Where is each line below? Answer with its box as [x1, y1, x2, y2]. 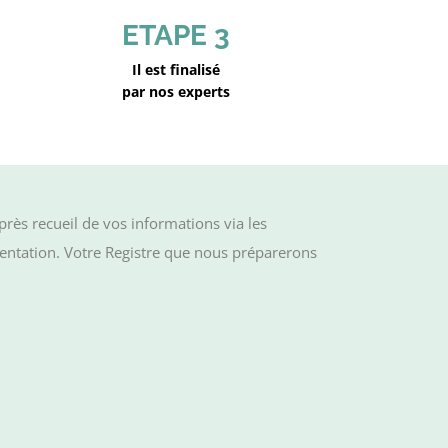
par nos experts [122, 82, 230, 101]
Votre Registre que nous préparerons [64, 242, 317, 262]
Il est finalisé [132, 60, 220, 79]
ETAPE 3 [122, 19, 230, 52]
